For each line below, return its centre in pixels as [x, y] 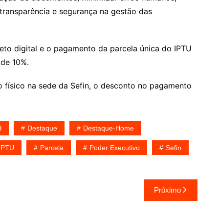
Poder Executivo [115, 148]
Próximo [167, 190]
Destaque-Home [109, 128]
